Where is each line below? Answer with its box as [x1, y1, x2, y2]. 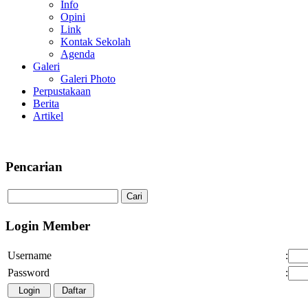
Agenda [60, 48, 95, 60]
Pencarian [5, 159, 63, 174]
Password [8, 266, 49, 278]
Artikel [33, 110, 63, 122]
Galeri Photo [60, 73, 115, 85]
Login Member [5, 219, 90, 234]
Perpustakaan [33, 85, 91, 97]
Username [8, 249, 52, 261]
